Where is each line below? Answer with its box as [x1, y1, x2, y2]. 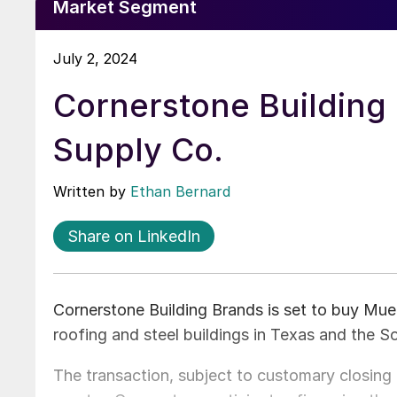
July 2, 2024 [53, 49, 137, 67]
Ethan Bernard [130, 182, 230, 200]
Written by [53, 182, 130, 200]
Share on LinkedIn [67, 226, 200, 245]
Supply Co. [53, 129, 223, 169]
